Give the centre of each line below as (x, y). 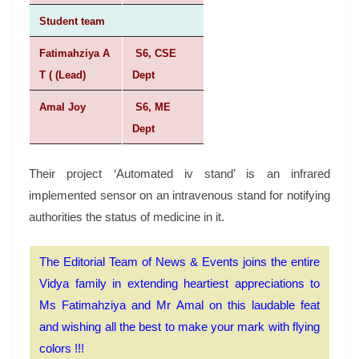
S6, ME (151, 107)
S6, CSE (154, 54)
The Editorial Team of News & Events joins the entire (179, 262)
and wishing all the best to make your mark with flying (179, 327)
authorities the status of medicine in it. (127, 216)
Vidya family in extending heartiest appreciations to (179, 284)
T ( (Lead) (63, 75)
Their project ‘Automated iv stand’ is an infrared (179, 173)
